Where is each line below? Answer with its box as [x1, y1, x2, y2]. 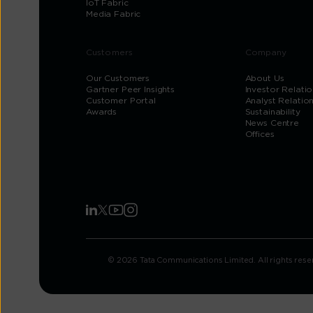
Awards [86, 107, 117, 116]
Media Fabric [86, 9, 141, 18]
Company [245, 48, 287, 57]
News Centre [245, 118, 300, 127]
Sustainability [245, 107, 300, 116]
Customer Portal [86, 96, 156, 105]
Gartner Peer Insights [86, 85, 175, 94]
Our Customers [86, 73, 150, 82]
